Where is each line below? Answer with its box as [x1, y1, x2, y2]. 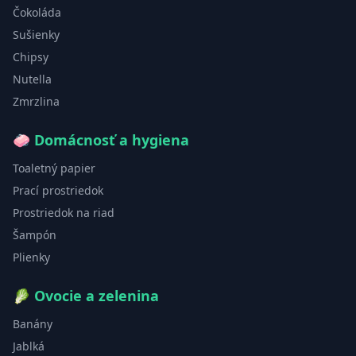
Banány [13, 315, 52, 331]
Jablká [13, 338, 44, 354]
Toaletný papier [13, 160, 95, 176]
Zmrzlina [13, 93, 60, 109]
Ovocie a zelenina [34, 285, 159, 305]
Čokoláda [13, 4, 61, 20]
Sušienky [13, 26, 60, 42]
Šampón [13, 226, 56, 242]
